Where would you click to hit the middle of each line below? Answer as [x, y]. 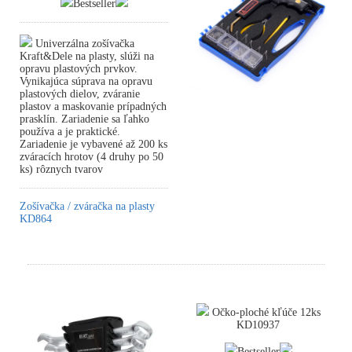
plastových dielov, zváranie [80, 94]
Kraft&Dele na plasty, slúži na [87, 56]
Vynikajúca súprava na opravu [86, 81]
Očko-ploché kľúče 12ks [264, 312]
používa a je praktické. [70, 132]
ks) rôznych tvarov [61, 169]
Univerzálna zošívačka [83, 44]
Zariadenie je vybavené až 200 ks [93, 144]
